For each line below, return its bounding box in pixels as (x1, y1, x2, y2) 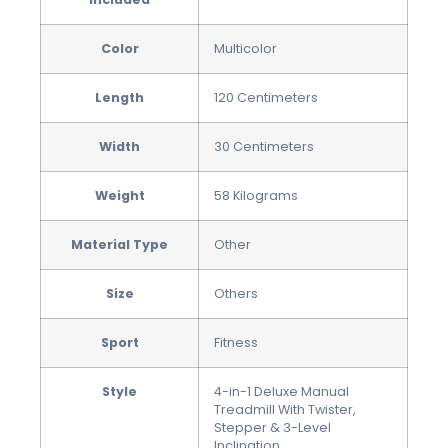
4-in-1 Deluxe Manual (214, 383, 349, 401)
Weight (94, 187, 145, 205)
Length (95, 89, 144, 107)
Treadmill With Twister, (214, 401, 356, 419)
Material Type (71, 236, 168, 254)
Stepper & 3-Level (214, 419, 331, 437)
